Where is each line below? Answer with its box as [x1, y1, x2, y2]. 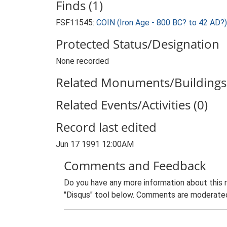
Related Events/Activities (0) [56, 96, 208, 113]
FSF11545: [56, 18, 96, 27]
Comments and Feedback [64, 157, 206, 174]
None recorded [56, 56, 109, 66]
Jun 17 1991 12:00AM [56, 139, 134, 149]
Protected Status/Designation [56, 35, 219, 52]
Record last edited [56, 119, 157, 135]
